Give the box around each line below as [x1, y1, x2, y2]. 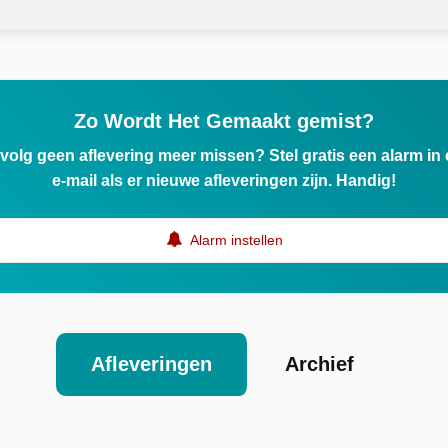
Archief [285, 352, 354, 375]
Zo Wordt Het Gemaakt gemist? [74, 109, 374, 132]
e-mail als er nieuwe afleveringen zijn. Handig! [52, 171, 396, 189]
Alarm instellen [186, 231, 283, 248]
